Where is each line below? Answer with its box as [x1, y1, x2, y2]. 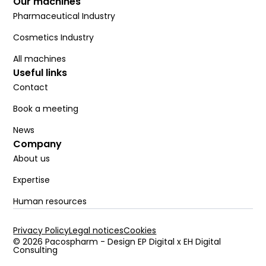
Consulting [13, 244, 58, 256]
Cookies [123, 224, 157, 237]
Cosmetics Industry [13, 31, 94, 44]
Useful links [13, 66, 68, 80]
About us [13, 153, 50, 165]
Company [13, 137, 62, 151]
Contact [13, 81, 49, 94]
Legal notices [69, 224, 124, 237]
